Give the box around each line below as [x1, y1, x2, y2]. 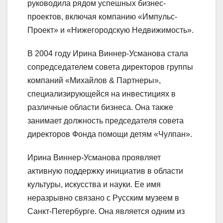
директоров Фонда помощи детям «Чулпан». [27, 129, 192, 138]
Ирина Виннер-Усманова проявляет [27, 153, 161, 162]
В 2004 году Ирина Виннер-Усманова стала [27, 49, 188, 58]
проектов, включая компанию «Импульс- [27, 12, 177, 21]
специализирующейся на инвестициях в [27, 89, 176, 98]
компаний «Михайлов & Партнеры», [27, 76, 161, 85]
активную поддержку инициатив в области [27, 166, 183, 175]
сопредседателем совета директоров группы [27, 62, 193, 71]
